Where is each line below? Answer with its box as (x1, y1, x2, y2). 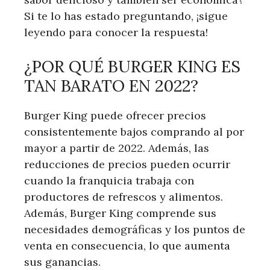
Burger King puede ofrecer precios (24, 108, 206, 122)
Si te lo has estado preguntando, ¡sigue (24, 8, 228, 23)
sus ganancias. (24, 254, 101, 269)
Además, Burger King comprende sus (24, 206, 216, 220)
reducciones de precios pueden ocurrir (24, 157, 230, 171)
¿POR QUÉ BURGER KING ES (24, 55, 240, 77)
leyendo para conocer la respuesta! (24, 25, 208, 39)
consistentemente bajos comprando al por (24, 124, 244, 139)
